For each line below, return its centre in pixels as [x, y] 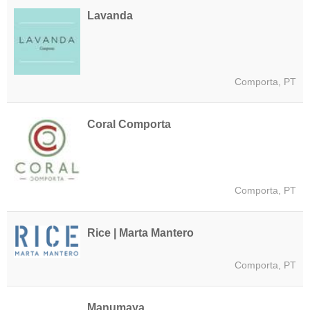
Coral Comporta [129, 125]
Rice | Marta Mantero [140, 233]
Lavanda [110, 16]
